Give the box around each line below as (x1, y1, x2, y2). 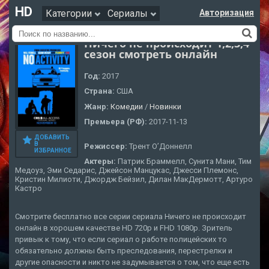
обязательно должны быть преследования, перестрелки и (15, 246, 232, 256)
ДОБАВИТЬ (34, 133, 70, 141)
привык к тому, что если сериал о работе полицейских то (15, 235, 227, 244)
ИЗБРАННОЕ (34, 147, 71, 154)
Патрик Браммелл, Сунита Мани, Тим (118, 156, 252, 166)
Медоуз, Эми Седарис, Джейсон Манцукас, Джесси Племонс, (15, 165, 238, 175)
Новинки (150, 101, 181, 111)
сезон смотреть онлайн (84, 47, 217, 61)
